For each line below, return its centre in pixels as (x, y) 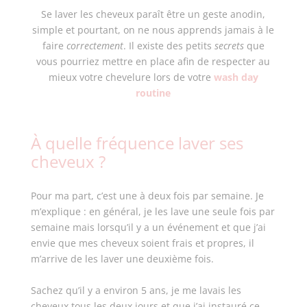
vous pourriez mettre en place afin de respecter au (153, 61)
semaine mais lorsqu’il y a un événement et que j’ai (148, 227)
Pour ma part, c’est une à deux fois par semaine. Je (147, 196)
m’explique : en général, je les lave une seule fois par (152, 211)
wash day (236, 77)
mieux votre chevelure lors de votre (131, 77)
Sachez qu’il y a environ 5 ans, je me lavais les (136, 290)
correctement (95, 46)
